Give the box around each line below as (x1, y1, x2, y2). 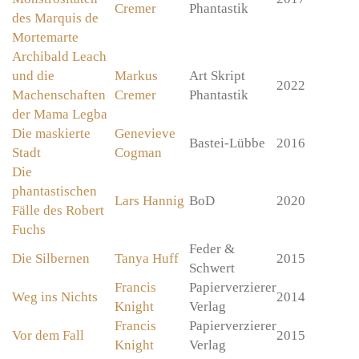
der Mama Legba (12, 107, 107, 123)
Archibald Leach (12, 49, 107, 65)
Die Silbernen (12, 251, 90, 267)
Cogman (115, 145, 162, 161)
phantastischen (12, 184, 97, 200)
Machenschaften (12, 87, 106, 103)
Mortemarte (12, 30, 79, 46)
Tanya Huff (115, 251, 179, 267)
